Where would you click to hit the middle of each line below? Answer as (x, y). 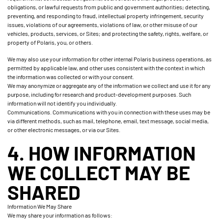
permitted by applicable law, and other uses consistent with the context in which (106, 68)
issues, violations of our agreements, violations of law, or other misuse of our (102, 25)
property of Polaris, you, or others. (50, 42)
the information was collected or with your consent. (71, 77)
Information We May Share (40, 206)
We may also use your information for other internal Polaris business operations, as (110, 59)
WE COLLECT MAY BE (99, 172)
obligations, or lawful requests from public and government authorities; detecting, (109, 7)
